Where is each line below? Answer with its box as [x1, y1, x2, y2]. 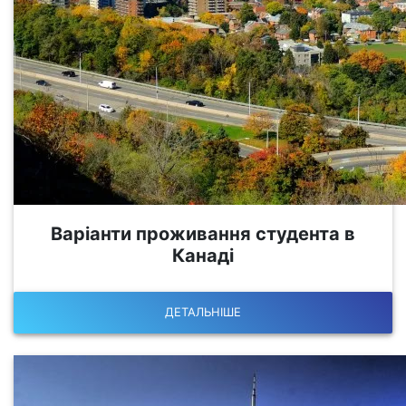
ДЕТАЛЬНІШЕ [165, 304, 241, 320]
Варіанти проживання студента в [51, 222, 355, 245]
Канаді [172, 244, 234, 266]
